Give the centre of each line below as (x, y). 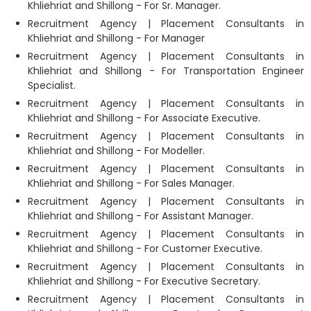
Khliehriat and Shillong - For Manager (116, 38)
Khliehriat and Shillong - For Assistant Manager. (141, 216)
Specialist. (52, 85)
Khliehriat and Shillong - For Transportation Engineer (166, 70)
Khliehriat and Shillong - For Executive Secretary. (144, 281)
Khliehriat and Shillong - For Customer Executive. (145, 248)
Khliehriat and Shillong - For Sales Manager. (131, 183)
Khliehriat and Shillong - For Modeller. (116, 150)
